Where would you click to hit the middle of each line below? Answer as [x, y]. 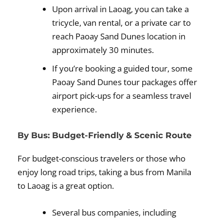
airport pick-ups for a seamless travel [122, 95]
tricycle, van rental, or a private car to [122, 22]
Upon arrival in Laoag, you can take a [121, 9]
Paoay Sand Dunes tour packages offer [125, 82]
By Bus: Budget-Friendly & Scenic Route [105, 136]
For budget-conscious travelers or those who [102, 159]
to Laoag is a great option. [66, 186]
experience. [75, 109]
